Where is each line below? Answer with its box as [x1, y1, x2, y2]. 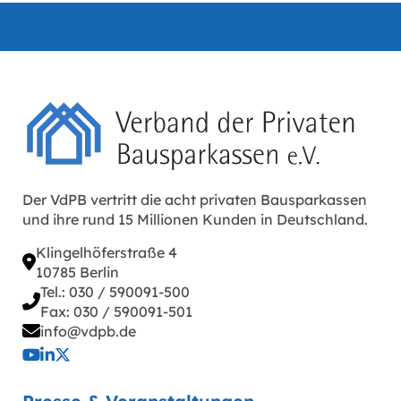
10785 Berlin [36, 263, 119, 282]
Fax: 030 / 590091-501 [40, 303, 192, 321]
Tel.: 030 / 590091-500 [40, 283, 190, 302]
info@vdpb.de [40, 322, 136, 341]
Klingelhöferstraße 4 [36, 243, 177, 262]
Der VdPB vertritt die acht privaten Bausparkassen [22, 191, 367, 209]
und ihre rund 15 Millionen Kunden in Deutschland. [22, 210, 368, 229]
